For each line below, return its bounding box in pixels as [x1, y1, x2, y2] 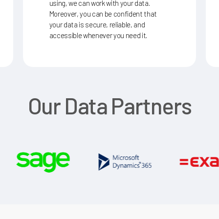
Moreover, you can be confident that [49, 7, 157, 17]
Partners [111, 90, 192, 117]
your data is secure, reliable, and [49, 18, 145, 27]
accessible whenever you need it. [49, 29, 147, 38]
